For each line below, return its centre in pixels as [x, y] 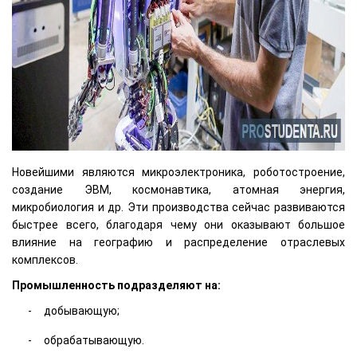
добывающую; [82, 310]
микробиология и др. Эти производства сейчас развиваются [178, 207]
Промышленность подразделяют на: [116, 285]
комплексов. [45, 259]
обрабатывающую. [94, 340]
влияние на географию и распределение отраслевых [178, 242]
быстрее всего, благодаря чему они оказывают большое [178, 224]
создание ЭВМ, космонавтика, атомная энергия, [178, 189]
